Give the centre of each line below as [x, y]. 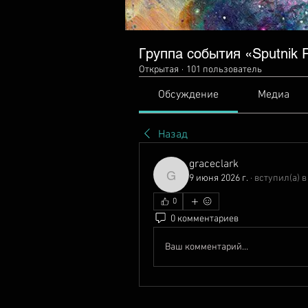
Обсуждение [189, 95]
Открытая [159, 70]
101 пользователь [224, 70]
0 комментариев [205, 219]
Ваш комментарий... [207, 247]
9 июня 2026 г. [219, 178]
